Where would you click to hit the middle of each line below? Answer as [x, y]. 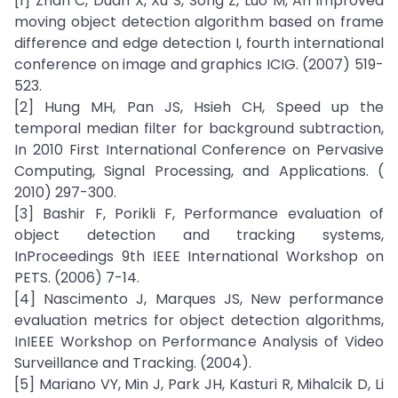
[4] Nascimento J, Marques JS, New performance [199, 299]
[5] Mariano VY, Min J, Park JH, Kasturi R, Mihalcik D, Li [199, 384]
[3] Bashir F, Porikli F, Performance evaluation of [199, 214]
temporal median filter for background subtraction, [199, 128]
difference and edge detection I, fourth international [199, 43]
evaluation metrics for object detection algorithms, [199, 320]
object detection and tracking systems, [199, 235]
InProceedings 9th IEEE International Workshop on [199, 256]
